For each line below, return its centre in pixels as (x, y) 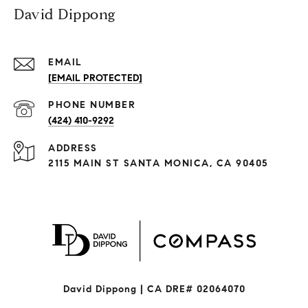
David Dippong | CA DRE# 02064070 (154, 289)
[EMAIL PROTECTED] (95, 78)
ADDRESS (73, 148)
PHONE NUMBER (92, 105)
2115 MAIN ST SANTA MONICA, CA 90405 (158, 164)
